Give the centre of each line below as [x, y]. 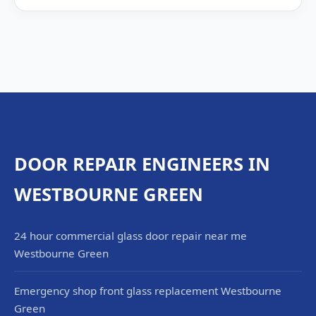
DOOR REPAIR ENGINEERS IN [142, 164]
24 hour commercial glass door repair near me [130, 236]
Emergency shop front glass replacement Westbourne [148, 291]
